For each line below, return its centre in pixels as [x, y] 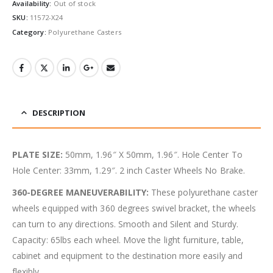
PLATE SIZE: [39, 154]
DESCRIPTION [59, 112]
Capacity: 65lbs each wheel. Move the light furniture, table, [128, 239]
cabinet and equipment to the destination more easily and [127, 255]
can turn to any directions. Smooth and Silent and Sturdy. [125, 224]
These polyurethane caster [204, 192]
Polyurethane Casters [85, 32]
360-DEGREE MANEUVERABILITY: [82, 192]
